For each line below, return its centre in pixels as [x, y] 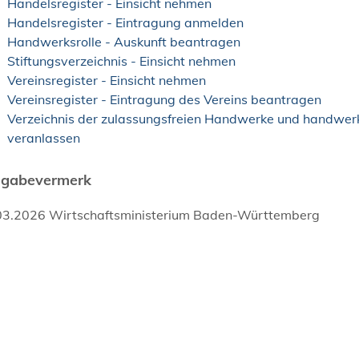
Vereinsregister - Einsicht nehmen [107, 80]
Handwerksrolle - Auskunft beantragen [124, 41]
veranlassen [44, 137]
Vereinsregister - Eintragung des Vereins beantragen [164, 99]
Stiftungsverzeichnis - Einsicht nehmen [121, 61]
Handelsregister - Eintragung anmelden [125, 22]
